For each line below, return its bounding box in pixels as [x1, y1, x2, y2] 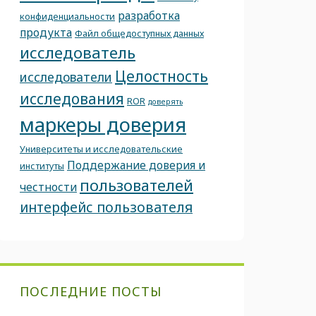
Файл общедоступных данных [75, 27, 204, 39]
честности [20, 179, 77, 195]
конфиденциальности [20, 10, 115, 23]
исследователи [20, 68, 112, 85]
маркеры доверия [20, 111, 186, 138]
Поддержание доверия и [67, 157, 205, 173]
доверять [148, 97, 183, 107]
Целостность [115, 66, 208, 86]
